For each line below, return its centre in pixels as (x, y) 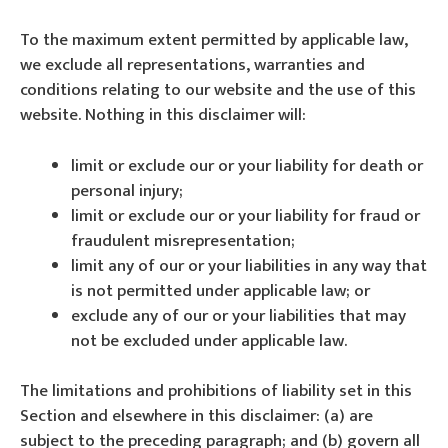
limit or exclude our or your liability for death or (247, 165)
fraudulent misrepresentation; (183, 240)
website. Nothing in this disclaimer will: (163, 115)
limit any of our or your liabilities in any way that (249, 265)
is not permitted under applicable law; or (220, 290)
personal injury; (127, 190)
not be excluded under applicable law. (209, 340)
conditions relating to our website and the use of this (218, 90)
